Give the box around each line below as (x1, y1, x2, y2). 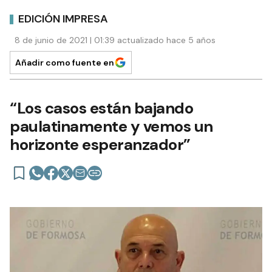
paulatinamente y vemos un (10, 116, 213, 137)
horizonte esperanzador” (10, 134, 191, 155)
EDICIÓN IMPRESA (18, 11, 108, 26)
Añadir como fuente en (15, 57, 114, 69)
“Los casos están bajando (10, 98, 193, 119)
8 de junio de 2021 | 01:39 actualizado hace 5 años (15, 35, 216, 46)
